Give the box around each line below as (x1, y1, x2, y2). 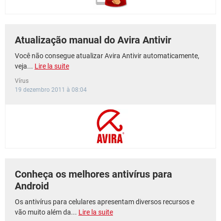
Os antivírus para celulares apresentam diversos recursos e (15, 198, 194, 206)
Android (15, 180, 49, 192)
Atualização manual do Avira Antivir (15, 34, 171, 46)
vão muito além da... (15, 208, 78, 216)
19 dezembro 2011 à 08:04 (15, 86, 87, 93)
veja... (15, 62, 35, 70)
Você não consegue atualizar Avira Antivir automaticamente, (15, 52, 199, 60)
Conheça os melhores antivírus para (15, 168, 172, 180)
